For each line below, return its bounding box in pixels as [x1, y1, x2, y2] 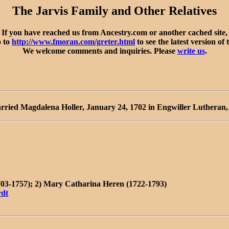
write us [177, 46, 205, 55]
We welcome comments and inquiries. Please [22, 46, 177, 55]
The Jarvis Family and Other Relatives [12, 4, 217, 17]
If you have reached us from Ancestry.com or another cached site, [2, 28, 227, 37]
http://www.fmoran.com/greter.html [12, 37, 135, 46]
